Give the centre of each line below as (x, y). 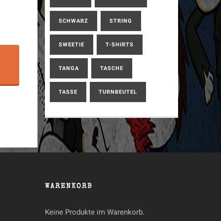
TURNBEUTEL (118, 92)
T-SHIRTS (120, 45)
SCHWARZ (74, 21)
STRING (121, 21)
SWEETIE (72, 45)
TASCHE (112, 68)
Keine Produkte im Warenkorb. (95, 212)
